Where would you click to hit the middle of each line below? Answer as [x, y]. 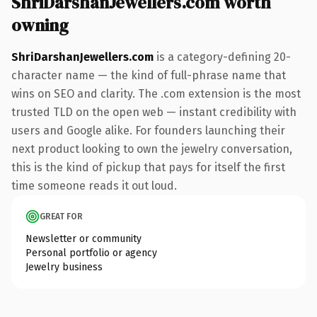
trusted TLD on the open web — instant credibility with [154, 112]
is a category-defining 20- [222, 57]
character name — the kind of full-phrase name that [149, 75]
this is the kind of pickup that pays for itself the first [148, 167]
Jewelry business [64, 267]
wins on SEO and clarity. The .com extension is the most [156, 93]
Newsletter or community [83, 238]
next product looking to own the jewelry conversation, [152, 149]
